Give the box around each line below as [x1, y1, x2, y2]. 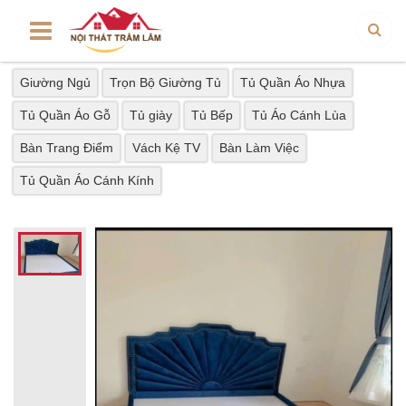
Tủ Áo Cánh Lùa [252, 108, 346, 122]
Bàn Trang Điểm [20, 140, 113, 155]
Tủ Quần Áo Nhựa [240, 75, 345, 90]
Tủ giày [130, 108, 172, 122]
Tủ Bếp [191, 108, 233, 122]
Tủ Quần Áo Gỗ [20, 108, 111, 122]
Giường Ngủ [20, 75, 91, 90]
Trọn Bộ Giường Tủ [110, 75, 221, 90]
